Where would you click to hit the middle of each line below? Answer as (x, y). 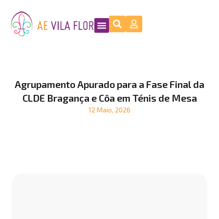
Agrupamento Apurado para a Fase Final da (109, 84)
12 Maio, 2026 (109, 110)
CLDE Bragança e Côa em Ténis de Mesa (109, 98)
